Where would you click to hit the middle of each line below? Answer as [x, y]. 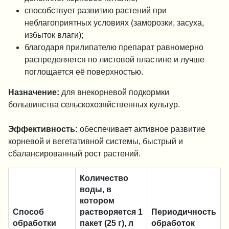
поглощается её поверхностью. [84, 72]
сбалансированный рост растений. [74, 153]
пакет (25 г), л [107, 223]
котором [97, 200]
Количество [104, 178]
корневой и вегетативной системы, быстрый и [96, 141]
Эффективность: [43, 129]
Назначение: [34, 92]
